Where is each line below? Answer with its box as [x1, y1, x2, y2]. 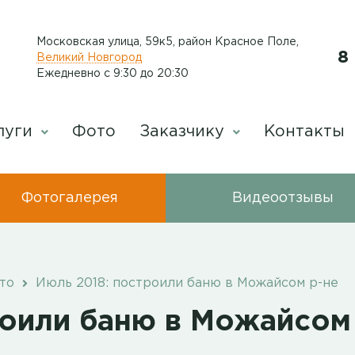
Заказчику [139, 124, 229, 139]
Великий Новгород [36, 52, 142, 63]
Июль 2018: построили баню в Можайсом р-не [32, 277, 338, 290]
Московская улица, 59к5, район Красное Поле [36, 36, 296, 47]
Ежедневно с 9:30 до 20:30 [36, 68, 189, 78]
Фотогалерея [21, 192, 118, 204]
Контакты [264, 124, 345, 139]
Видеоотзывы [232, 192, 334, 204]
